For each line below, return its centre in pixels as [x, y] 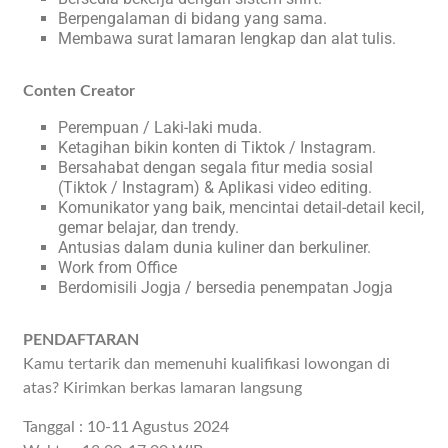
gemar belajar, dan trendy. [149, 227]
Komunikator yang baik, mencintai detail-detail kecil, [241, 207]
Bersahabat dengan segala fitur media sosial [216, 167]
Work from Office [118, 267]
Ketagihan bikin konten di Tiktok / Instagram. [217, 147]
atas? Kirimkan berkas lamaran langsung [163, 388]
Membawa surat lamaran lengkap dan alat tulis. [227, 38]
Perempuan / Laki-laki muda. [160, 127]
